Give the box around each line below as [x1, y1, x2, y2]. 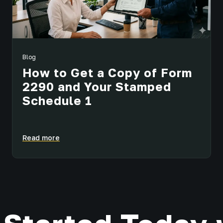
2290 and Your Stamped [22, 79, 171, 94]
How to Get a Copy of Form [22, 65, 192, 80]
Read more [22, 133, 60, 142]
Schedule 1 [22, 93, 92, 108]
